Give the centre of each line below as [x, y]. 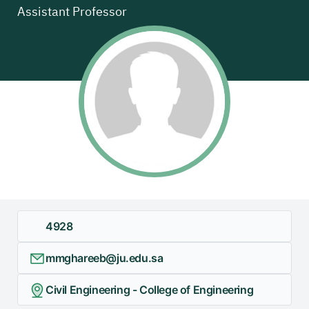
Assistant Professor [72, 12]
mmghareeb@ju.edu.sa [104, 258]
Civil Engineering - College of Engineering [150, 290]
